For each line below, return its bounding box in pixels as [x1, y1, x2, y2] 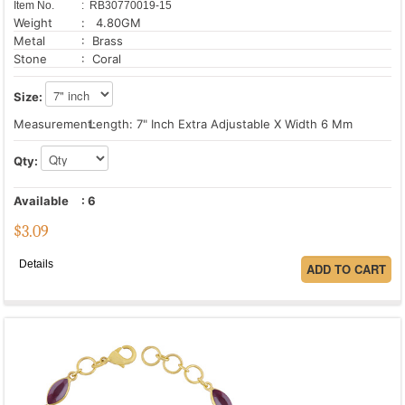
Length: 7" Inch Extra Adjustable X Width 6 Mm [86, 117, 353, 132]
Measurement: [14, 117, 96, 132]
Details [19, 257, 53, 270]
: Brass [81, 33, 123, 49]
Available [14, 193, 69, 209]
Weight [14, 15, 52, 31]
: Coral [81, 52, 121, 67]
